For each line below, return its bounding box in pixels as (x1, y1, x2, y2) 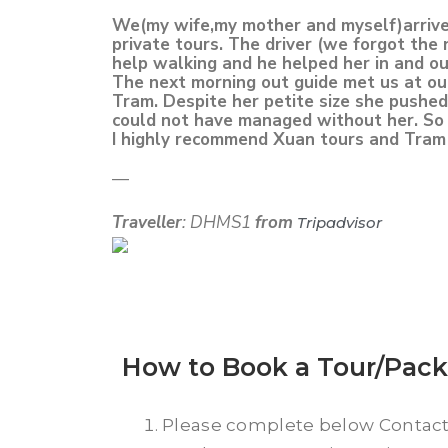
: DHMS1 (182, 211, 255, 234)
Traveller (112, 211, 182, 234)
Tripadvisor (297, 213, 386, 232)
